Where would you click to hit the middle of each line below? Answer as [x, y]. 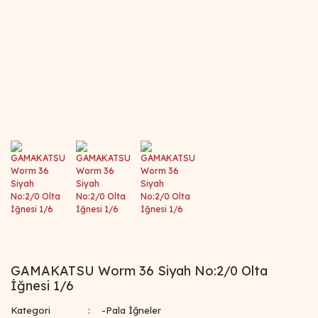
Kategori [31, 310]
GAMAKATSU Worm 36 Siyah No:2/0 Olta [139, 270]
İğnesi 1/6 [42, 285]
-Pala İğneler [131, 310]
